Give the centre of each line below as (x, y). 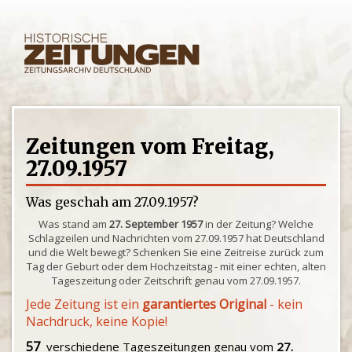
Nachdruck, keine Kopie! (97, 321)
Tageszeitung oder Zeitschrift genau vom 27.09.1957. (176, 280)
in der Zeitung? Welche (258, 224)
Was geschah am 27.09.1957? (112, 202)
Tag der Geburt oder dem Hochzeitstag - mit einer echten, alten (176, 266)
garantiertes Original (204, 304)
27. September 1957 (156, 224)
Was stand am (74, 224)
